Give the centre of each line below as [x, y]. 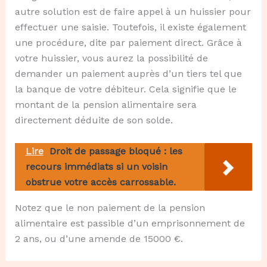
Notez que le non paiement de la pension [110, 208]
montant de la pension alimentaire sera [105, 104]
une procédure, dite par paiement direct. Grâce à [128, 42]
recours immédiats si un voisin [96, 167]
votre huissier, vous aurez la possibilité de [111, 58]
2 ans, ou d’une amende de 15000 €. [99, 239]
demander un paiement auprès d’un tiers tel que [128, 73]
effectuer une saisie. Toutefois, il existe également [130, 27]
